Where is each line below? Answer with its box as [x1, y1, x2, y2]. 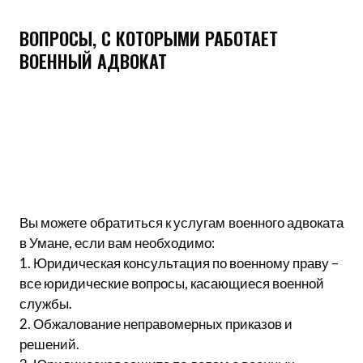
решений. [19, 335, 79, 352]
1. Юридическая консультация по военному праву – [19, 254, 339, 271]
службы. [19, 294, 72, 312]
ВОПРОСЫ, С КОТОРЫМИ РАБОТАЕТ [19, 24, 278, 51]
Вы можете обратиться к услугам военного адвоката [19, 213, 344, 231]
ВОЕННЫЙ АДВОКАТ [19, 47, 167, 74]
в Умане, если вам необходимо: [19, 233, 215, 251]
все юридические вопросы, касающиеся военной [19, 274, 324, 292]
